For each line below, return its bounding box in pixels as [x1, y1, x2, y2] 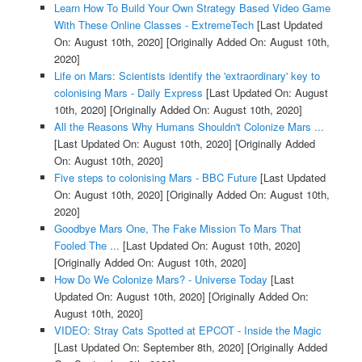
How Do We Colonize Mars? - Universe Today [53, 271, 267, 288]
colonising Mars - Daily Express [53, 85, 203, 101]
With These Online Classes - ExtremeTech [53, 17, 254, 33]
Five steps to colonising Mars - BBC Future [53, 170, 257, 186]
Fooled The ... [53, 238, 120, 254]
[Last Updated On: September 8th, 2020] [53, 339, 244, 356]
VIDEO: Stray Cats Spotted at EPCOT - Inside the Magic [53, 322, 322, 339]
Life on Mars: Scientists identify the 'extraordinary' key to [53, 68, 320, 84]
